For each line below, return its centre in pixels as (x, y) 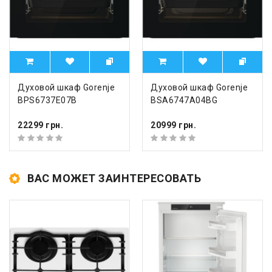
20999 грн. (173, 125)
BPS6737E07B (47, 100)
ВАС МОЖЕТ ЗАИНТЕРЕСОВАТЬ (114, 178)
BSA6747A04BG (184, 100)
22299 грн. (40, 125)
